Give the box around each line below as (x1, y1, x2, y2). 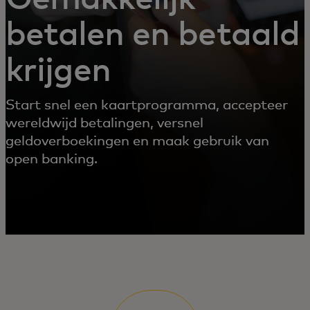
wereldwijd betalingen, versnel (6, 116, 203, 130)
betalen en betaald (6, 19, 300, 52)
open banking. (6, 152, 98, 166)
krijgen (6, 55, 111, 88)
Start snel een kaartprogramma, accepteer (6, 98, 288, 112)
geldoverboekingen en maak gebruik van (6, 134, 269, 148)
